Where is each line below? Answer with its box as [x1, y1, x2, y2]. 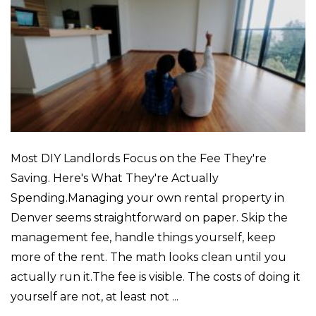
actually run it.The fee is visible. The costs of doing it [11, 270, 300, 284]
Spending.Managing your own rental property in [11, 191, 284, 205]
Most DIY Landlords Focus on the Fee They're [11, 152, 267, 166]
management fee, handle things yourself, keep [11, 231, 276, 245]
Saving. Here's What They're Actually [11, 171, 219, 186]
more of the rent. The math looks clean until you [11, 250, 286, 265]
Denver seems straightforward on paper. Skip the [11, 211, 288, 225]
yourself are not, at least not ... [11, 290, 178, 304]
